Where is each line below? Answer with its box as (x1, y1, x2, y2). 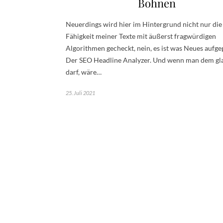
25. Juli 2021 (66, 90, 95, 97)
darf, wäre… (66, 68, 102, 77)
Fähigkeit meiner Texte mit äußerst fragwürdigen (66, 32, 216, 41)
